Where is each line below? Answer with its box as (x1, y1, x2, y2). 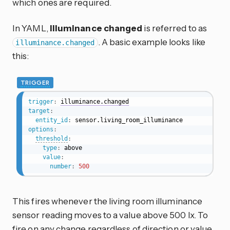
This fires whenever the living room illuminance (12, 195, 203, 206)
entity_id (35, 116, 68, 124)
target (28, 107, 50, 114)
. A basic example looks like (98, 36, 205, 47)
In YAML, (12, 22, 50, 33)
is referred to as (142, 22, 207, 33)
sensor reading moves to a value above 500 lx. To (12, 209, 208, 220)
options (28, 125, 53, 133)
